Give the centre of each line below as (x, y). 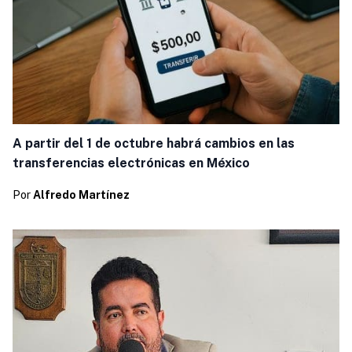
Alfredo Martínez (81, 195)
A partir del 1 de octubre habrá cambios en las (153, 144)
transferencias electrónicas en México (131, 163)
